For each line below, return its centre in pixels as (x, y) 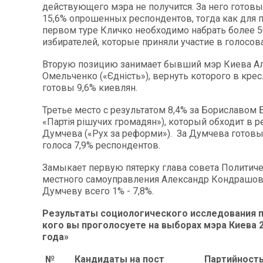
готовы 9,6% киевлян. (90, 87)
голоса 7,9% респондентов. (101, 145)
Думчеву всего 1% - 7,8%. (98, 191)
